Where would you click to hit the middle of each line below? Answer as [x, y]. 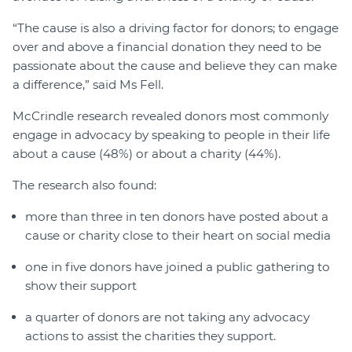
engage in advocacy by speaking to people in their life [171, 135]
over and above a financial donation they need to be [167, 47]
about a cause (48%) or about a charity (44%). [147, 154]
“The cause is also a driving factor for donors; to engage [176, 28]
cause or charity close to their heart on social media [178, 236]
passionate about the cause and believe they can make [175, 66]
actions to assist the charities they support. [150, 336]
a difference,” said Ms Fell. [88, 85]
